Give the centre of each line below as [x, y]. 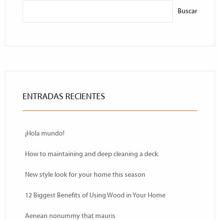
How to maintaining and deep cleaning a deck [92, 154]
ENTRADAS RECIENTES [64, 96]
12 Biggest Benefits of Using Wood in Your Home [95, 195]
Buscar [188, 12]
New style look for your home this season [85, 175]
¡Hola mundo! [45, 133]
